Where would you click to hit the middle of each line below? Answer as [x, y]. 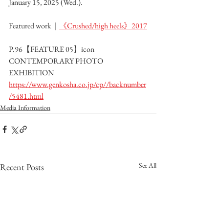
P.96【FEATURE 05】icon [52, 49]
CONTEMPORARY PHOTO [57, 61]
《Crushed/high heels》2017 [103, 25]
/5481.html [26, 96]
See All [148, 165]
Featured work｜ [34, 25]
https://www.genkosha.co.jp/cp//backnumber [77, 84]
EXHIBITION [32, 72]
